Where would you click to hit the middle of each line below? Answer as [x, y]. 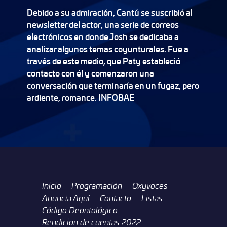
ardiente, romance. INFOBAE [80, 98]
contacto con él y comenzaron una [90, 73]
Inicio [51, 186]
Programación [97, 186]
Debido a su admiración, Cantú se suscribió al [109, 12]
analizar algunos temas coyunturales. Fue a [107, 49]
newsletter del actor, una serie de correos [103, 25]
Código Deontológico [80, 210]
